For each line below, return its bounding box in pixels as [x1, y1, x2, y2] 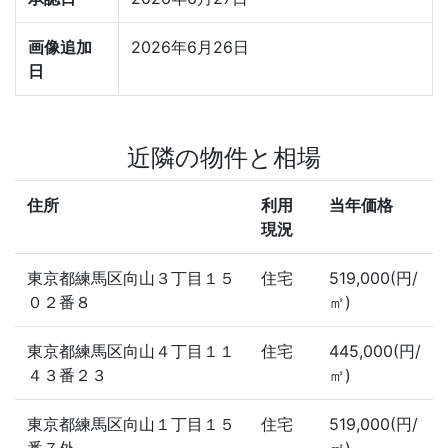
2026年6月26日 [131, 37, 249, 57]
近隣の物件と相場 [127, 143, 321, 172]
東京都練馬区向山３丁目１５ [27, 268, 235, 288]
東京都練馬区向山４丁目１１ [27, 341, 235, 361]
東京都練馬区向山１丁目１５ [27, 414, 235, 434]
